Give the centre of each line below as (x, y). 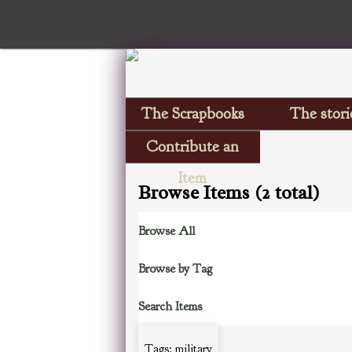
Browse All (167, 231)
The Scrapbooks (192, 114)
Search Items (170, 306)
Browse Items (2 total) (229, 192)
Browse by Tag (175, 269)
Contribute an (193, 147)
